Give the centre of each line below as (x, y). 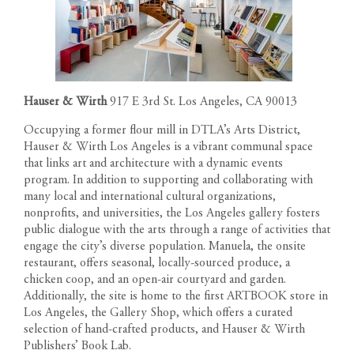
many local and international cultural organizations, (150, 196)
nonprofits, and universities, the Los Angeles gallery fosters (172, 213)
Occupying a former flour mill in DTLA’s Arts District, (162, 130)
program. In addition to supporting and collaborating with (168, 180)
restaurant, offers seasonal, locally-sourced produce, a (157, 263)
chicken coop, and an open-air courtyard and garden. (155, 279)
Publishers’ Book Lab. (77, 346)
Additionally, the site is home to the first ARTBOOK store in (176, 296)
